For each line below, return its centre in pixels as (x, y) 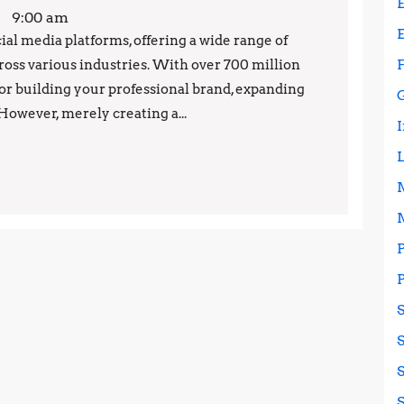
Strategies (142, 214)
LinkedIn (135, 42)
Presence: (139, 77)
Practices (136, 145)
